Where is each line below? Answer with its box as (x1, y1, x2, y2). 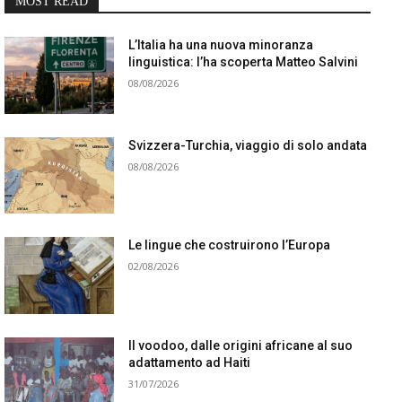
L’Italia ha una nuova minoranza (128, 38, 314, 52)
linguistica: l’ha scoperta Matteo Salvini (128, 55, 359, 69)
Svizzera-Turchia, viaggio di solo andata (128, 137, 368, 153)
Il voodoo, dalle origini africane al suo (128, 338, 354, 354)
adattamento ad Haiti (128, 355, 251, 371)
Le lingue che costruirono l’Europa (128, 238, 331, 253)
